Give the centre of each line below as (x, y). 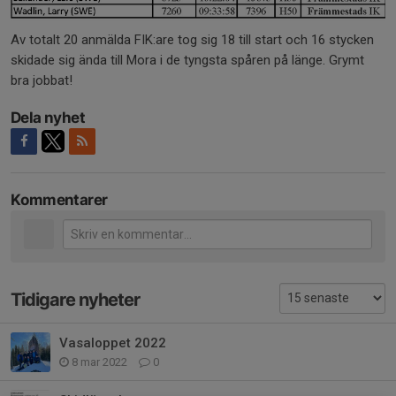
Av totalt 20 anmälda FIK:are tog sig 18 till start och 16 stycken (192, 40)
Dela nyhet (48, 118)
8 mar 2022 (99, 362)
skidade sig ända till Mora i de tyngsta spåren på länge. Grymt (187, 61)
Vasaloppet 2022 (113, 343)
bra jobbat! (42, 81)
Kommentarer (59, 200)
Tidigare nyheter (75, 300)
